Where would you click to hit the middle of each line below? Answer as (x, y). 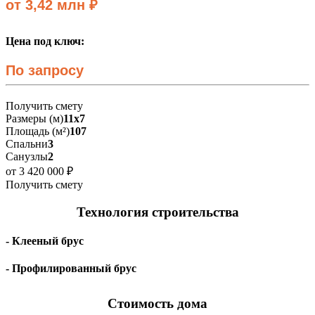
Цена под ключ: (45, 41)
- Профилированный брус (71, 269)
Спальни (27, 144)
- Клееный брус (45, 240)
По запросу (45, 70)
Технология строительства (157, 212)
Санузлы (27, 156)
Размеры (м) (34, 118)
